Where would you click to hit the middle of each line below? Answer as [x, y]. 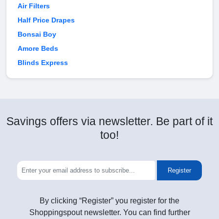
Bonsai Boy [37, 34]
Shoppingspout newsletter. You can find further [109, 213]
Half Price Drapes [46, 20]
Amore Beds [38, 49]
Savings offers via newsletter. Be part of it [109, 121]
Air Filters [34, 6]
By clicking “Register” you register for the [109, 201]
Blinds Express [43, 63]
